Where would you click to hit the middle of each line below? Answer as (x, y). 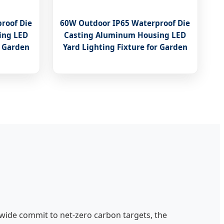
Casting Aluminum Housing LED (125, 35)
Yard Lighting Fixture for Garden (125, 47)
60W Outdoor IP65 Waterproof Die (125, 23)
